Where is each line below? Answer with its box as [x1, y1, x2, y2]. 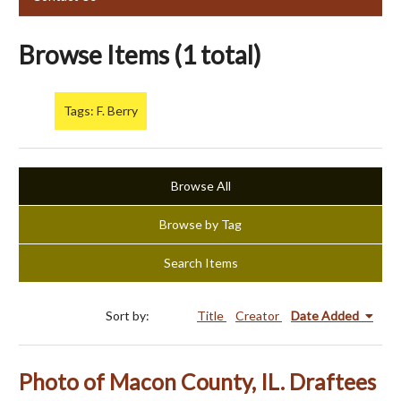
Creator [235, 308, 282, 324]
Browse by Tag [159, 217, 242, 233]
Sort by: [106, 308, 152, 324]
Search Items [163, 255, 238, 271]
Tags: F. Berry [64, 103, 138, 119]
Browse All [170, 178, 231, 194]
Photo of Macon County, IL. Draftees [19, 369, 376, 396]
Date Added [291, 308, 362, 324]
